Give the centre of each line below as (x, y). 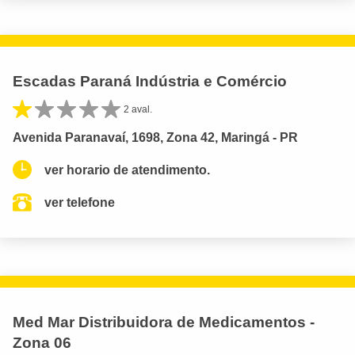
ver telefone (80, 202)
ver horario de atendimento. (127, 170)
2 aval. (138, 109)
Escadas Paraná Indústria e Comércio (150, 81)
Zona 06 (42, 342)
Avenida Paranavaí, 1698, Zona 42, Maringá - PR (155, 137)
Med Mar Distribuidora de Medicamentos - (164, 322)
